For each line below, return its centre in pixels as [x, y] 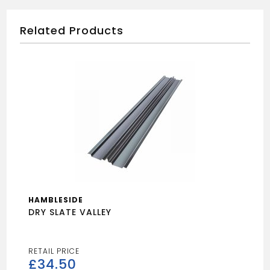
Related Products [72, 30]
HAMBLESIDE [56, 200]
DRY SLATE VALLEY [70, 212]
